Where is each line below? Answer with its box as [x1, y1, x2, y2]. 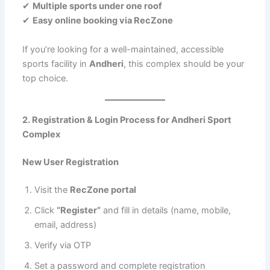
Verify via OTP [34, 239, 92, 251]
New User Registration [22, 156, 119, 168]
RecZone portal [70, 184, 137, 195]
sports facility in [22, 58, 90, 69]
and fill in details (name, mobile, [101, 204, 231, 216]
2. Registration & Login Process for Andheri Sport [22, 114, 232, 125]
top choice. [22, 72, 69, 84]
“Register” [57, 204, 101, 216]
